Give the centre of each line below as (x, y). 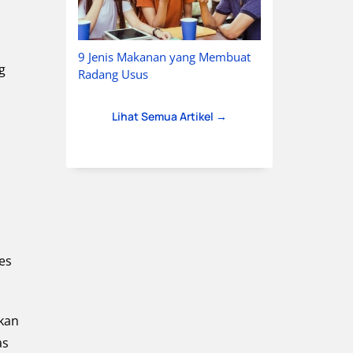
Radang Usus (113, 74)
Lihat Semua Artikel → (169, 117)
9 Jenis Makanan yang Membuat (164, 57)
